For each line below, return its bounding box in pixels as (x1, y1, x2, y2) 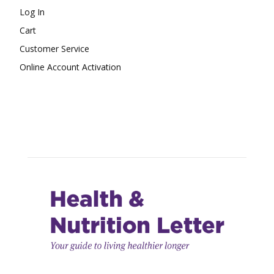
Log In (20, 6, 45, 18)
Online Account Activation (20, 61, 121, 73)
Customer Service (20, 43, 89, 55)
